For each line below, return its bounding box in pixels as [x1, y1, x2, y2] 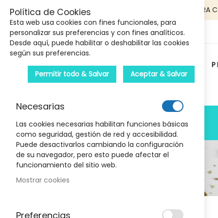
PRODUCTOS [54, 117, 102, 128]
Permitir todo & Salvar [35, 69, 109, 79]
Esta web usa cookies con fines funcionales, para [10, 18, 176, 27]
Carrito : [87, 91, 120, 103]
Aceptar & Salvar [130, 69, 187, 79]
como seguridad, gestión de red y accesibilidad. [16, 129, 178, 139]
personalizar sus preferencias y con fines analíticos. [10, 28, 185, 37]
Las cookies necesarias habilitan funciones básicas [16, 119, 188, 129]
